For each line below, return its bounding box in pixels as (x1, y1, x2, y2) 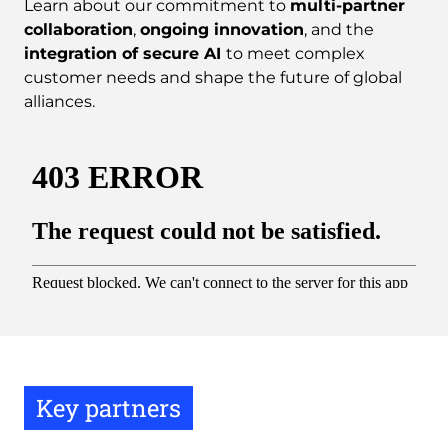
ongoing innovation (140, 19, 304, 39)
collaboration (24, 19, 133, 39)
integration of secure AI (24, 43, 226, 63)
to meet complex (226, 43, 365, 63)
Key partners (36, 391, 181, 424)
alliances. (24, 91, 95, 111)
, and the (304, 19, 374, 39)
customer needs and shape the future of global (24, 67, 402, 87)
